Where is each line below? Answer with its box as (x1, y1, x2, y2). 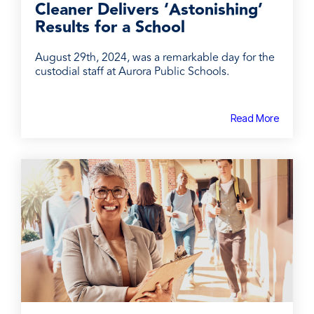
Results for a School (35, 14, 185, 40)
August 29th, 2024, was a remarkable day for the (35, 48, 275, 66)
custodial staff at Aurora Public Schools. (35, 62, 229, 80)
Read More (231, 111, 279, 124)
